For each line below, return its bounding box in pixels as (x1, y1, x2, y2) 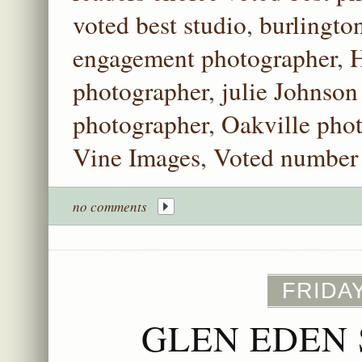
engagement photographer (73, 40, 337, 75)
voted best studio (73, 7, 246, 42)
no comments (73, 196, 147, 216)
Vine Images (73, 140, 200, 175)
